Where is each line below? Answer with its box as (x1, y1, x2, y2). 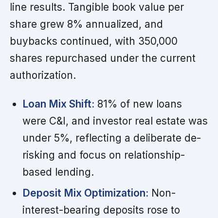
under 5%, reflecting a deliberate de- (22, 132, 201, 145)
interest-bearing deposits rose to (22, 204, 180, 217)
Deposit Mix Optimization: (22, 187, 148, 200)
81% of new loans (94, 98, 182, 110)
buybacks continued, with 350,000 (10, 35, 178, 48)
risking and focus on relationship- (22, 149, 185, 162)
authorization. (10, 69, 76, 82)
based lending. (22, 166, 94, 179)
